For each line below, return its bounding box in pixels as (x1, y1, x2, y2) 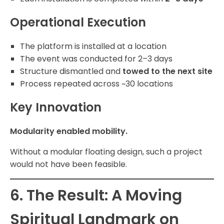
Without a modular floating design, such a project (10, 146, 202, 158)
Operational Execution (10, 14, 146, 31)
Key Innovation (10, 99, 101, 116)
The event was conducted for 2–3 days (20, 53, 172, 65)
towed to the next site (122, 65, 212, 77)
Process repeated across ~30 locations (20, 78, 173, 90)
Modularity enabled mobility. (10, 125, 127, 137)
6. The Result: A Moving (10, 185, 182, 206)
